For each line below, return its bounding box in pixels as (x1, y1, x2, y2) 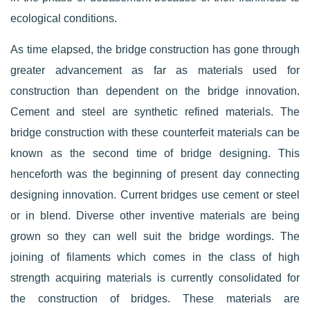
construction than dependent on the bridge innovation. (10, 85, 300, 97)
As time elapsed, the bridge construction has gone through (10, 44, 300, 55)
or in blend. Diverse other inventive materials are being (10, 210, 300, 221)
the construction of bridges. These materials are (10, 293, 300, 304)
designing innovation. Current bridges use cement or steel (10, 189, 300, 201)
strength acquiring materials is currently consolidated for (10, 272, 300, 284)
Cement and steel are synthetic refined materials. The (10, 106, 300, 118)
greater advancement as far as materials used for (10, 64, 300, 76)
